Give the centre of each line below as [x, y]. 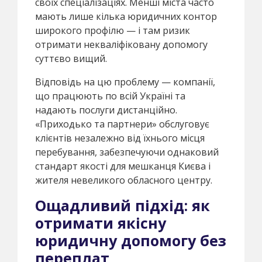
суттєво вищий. [71, 58]
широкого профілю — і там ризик [113, 30]
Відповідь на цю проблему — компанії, [125, 82]
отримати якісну [101, 223]
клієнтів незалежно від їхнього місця [120, 138]
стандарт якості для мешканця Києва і [123, 166]
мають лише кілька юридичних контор [126, 16]
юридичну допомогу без [131, 240]
